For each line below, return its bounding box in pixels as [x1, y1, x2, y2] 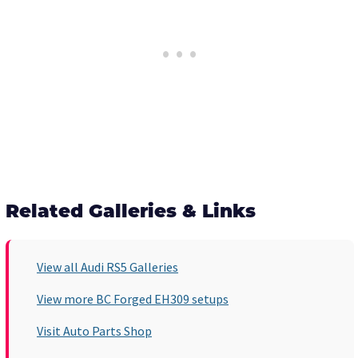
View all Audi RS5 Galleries [37, 259, 178, 276]
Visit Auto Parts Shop [37, 323, 152, 340]
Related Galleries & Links [6, 204, 256, 223]
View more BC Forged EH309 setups [37, 291, 229, 308]
